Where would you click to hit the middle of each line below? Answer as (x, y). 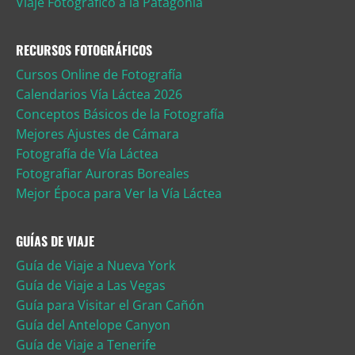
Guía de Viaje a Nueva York (95, 266)
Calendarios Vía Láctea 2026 (99, 95)
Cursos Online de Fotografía (99, 75)
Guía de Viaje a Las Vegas (91, 286)
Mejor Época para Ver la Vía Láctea (119, 194)
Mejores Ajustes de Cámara (97, 134)
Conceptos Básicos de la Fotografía (120, 115)
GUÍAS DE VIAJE (55, 241)
